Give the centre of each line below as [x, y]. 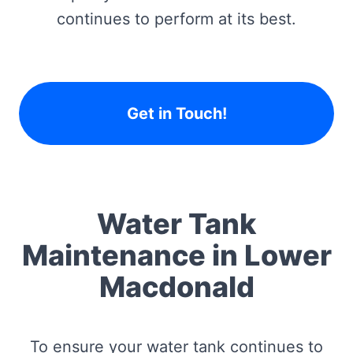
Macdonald [176, 287]
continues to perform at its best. [176, 19]
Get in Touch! [176, 113]
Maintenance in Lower [176, 255]
